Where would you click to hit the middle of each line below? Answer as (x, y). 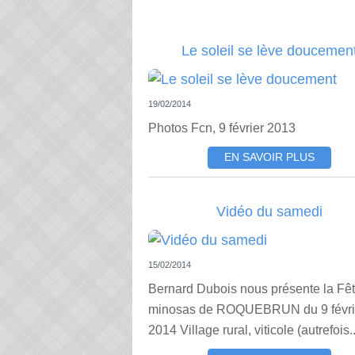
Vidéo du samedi (269, 212)
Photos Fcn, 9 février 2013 (222, 128)
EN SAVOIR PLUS (269, 157)
